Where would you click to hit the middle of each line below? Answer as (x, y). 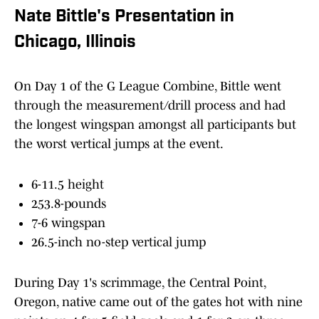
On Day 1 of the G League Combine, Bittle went (148, 87)
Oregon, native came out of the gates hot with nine (158, 302)
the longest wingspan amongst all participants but (155, 125)
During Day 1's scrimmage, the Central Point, (140, 283)
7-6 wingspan (68, 223)
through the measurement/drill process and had (150, 106)
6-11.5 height (68, 185)
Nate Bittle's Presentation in (124, 17)
